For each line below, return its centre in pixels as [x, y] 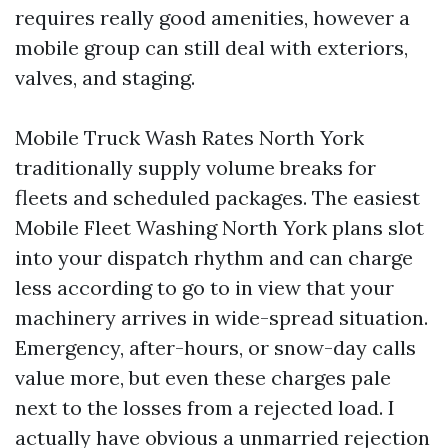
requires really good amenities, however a [212, 17]
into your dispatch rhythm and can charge [214, 257]
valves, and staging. [105, 77]
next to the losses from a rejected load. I [205, 407]
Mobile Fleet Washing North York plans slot [219, 227]
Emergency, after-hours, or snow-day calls [215, 347]
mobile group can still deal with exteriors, [211, 47]
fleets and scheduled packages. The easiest [217, 197]
